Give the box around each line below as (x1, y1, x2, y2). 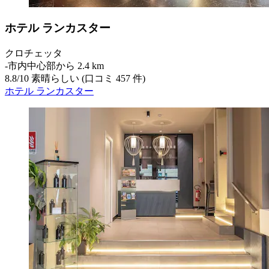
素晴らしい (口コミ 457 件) (29, 73, 145, 84)
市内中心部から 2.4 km (8, 61, 104, 71)
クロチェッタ (5, 48, 62, 59)
